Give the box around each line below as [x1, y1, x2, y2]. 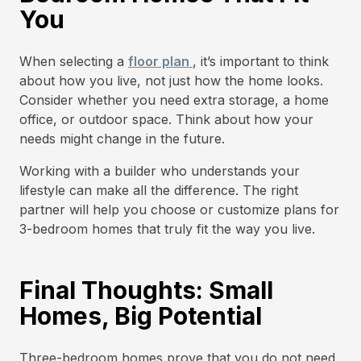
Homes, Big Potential [19, 301, 262, 330]
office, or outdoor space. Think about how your [19, 111, 313, 127]
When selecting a [19, 53, 128, 69]
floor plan [128, 53, 193, 69]
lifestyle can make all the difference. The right [19, 182, 298, 198]
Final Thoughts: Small [19, 276, 273, 305]
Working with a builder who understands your [19, 163, 300, 179]
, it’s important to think [193, 53, 329, 69]
